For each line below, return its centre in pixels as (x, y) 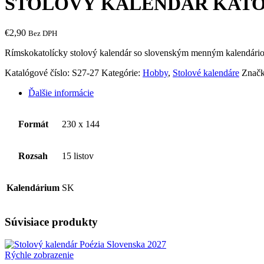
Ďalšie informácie (61, 93)
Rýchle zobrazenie (39, 255)
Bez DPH (43, 33)
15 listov (78, 156)
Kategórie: (122, 72)
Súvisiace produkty (51, 222)
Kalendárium (33, 187)
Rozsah (33, 156)
